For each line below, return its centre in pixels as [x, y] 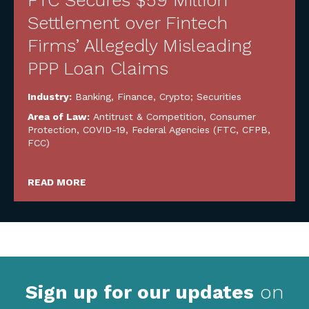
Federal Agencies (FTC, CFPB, [201, 130]
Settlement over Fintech [128, 23]
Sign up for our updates [140, 292]
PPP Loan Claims [98, 68]
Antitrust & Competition [148, 117]
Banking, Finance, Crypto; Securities [158, 97]
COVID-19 [104, 130]
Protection [52, 130]
